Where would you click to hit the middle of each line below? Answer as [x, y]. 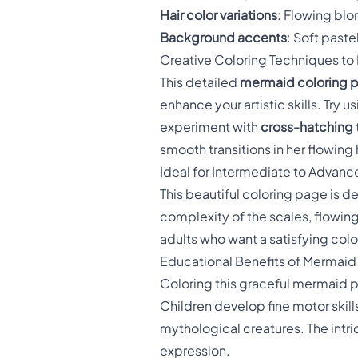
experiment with [210, 127]
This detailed [200, 83]
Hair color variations [219, 16]
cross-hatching [307, 127]
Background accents [223, 38]
